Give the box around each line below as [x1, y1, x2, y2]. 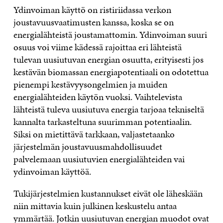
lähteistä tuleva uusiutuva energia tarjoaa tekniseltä [13, 103, 204, 116]
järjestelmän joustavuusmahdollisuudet [13, 140, 162, 154]
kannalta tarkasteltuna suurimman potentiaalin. [13, 115, 192, 129]
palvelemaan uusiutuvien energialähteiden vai [13, 152, 185, 166]
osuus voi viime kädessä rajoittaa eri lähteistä [13, 40, 182, 54]
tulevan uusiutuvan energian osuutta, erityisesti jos [13, 53, 204, 67]
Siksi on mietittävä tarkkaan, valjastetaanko [13, 127, 175, 141]
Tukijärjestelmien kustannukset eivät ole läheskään [13, 187, 203, 201]
